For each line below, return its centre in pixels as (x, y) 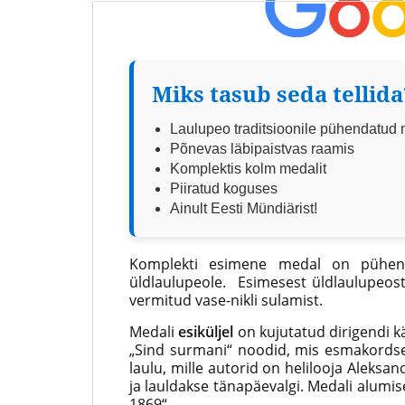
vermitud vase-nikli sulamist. (226, 300)
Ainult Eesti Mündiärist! (244, 208)
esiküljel (206, 332)
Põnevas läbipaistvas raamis (262, 149)
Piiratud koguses (224, 188)
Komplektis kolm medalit (248, 169)
